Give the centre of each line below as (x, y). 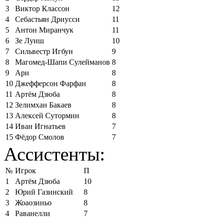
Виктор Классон (42, 8)
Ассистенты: (54, 154)
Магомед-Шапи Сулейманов (63, 62)
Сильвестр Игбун (44, 51)
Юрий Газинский (44, 192)
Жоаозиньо (33, 202)
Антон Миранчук (44, 30)
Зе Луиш (29, 40)
